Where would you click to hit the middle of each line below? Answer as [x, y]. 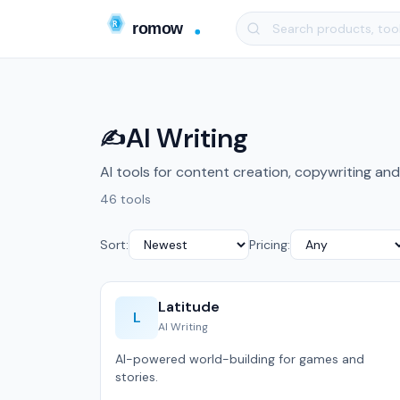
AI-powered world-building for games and [240, 359]
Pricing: [270, 245]
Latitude [189, 307]
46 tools [125, 199]
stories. [137, 377]
